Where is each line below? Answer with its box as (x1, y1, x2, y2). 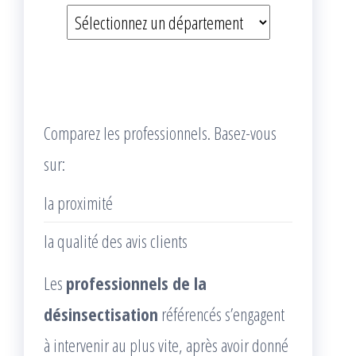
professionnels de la (66, 271, 207, 295)
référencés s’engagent (158, 302, 284, 326)
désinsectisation (44, 302, 158, 326)
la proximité (44, 191, 113, 215)
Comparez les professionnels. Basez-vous (44, 121, 277, 145)
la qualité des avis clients (44, 229, 188, 253)
